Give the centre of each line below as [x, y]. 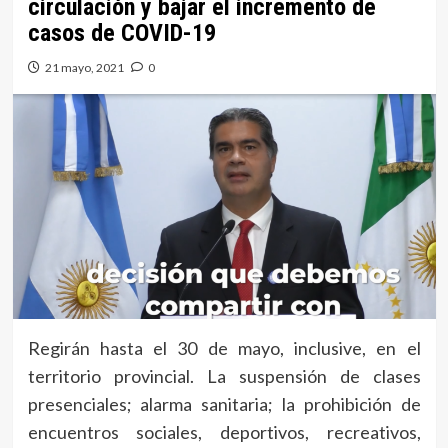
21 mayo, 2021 [84, 68]
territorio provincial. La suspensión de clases [224, 376]
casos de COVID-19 [121, 33]
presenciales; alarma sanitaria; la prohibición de [224, 404]
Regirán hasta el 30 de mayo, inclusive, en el [224, 348]
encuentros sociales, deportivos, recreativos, [224, 432]
